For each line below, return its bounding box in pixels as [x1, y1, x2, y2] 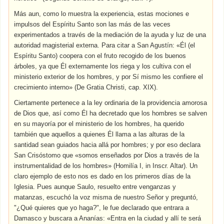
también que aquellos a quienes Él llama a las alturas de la [14, 130, 185, 138]
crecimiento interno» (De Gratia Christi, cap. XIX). [14, 83, 158, 91]
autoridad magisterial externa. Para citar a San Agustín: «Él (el [14, 41, 195, 49]
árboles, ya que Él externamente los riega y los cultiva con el [14, 62, 191, 70]
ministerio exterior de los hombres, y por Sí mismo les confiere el [14, 73, 203, 80]
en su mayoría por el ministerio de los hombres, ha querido [14, 120, 184, 127]
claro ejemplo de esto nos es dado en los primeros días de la [14, 172, 191, 180]
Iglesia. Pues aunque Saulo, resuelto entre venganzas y [14, 183, 176, 190]
